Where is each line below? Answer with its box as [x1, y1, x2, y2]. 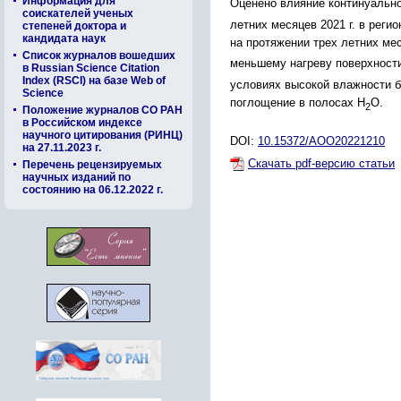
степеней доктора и [22, 20, 126, 32]
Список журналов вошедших [22, 49, 175, 62]
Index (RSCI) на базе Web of [22, 74, 166, 87]
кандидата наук [22, 32, 106, 45]
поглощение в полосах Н [230, 95, 365, 109]
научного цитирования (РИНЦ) [22, 129, 183, 141]
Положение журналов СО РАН [22, 104, 183, 116]
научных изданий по [22, 171, 131, 183]
